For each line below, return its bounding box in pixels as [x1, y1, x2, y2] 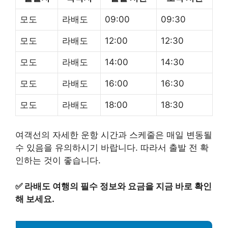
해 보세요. [15, 193, 54, 204]
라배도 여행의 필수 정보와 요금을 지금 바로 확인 [24, 181, 212, 191]
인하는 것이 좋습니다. [15, 155, 101, 166]
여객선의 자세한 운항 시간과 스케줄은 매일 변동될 [15, 130, 212, 140]
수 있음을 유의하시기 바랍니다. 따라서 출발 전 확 [15, 142, 209, 153]
